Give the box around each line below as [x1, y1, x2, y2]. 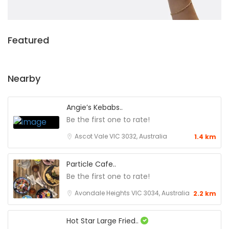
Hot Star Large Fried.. [66, 215, 141, 226]
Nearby [8, 72, 40, 85]
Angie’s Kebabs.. [66, 102, 123, 112]
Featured [8, 33, 49, 47]
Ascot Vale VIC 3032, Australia [75, 131, 167, 141]
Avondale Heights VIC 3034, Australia [75, 188, 190, 197]
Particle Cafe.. [66, 158, 116, 169]
